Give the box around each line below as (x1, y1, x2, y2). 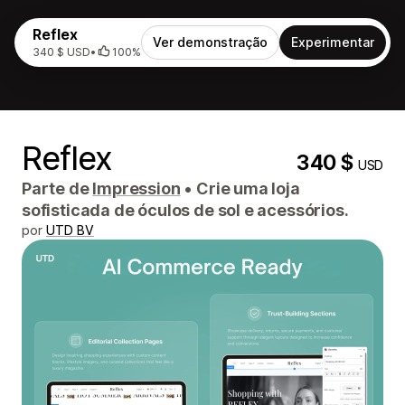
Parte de (22, 179, 93, 198)
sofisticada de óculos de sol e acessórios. (22, 201, 349, 220)
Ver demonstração (153, 34, 268, 50)
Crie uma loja (193, 179, 300, 198)
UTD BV (46, 222, 94, 238)
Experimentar (291, 34, 374, 50)
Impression (92, 179, 181, 198)
